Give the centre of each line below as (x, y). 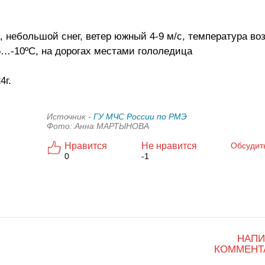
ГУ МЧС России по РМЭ (140, 117)
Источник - (70, 117)
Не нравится (169, 146)
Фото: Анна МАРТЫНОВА (98, 126)
